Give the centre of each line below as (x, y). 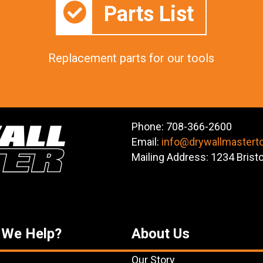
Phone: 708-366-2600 (182, 126)
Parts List (149, 14)
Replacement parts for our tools (131, 58)
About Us (161, 233)
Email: (146, 141)
